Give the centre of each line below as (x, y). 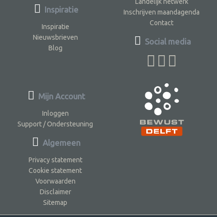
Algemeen (61, 143)
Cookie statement (55, 171)
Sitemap (55, 203)
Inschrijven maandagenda (162, 12)
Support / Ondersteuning (55, 124)
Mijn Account (61, 96)
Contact (162, 23)
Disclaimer (55, 192)
